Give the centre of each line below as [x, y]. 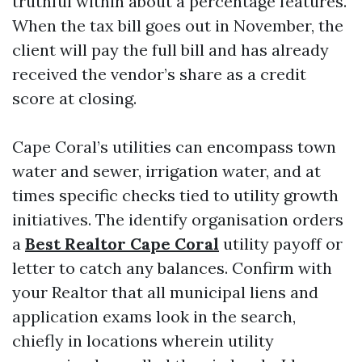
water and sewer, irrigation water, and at [166, 171]
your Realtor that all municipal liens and [165, 292]
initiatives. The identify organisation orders [178, 219]
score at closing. [74, 98]
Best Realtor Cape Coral [122, 244]
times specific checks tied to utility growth [175, 195]
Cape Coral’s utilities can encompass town [174, 147]
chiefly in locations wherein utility [143, 341]
